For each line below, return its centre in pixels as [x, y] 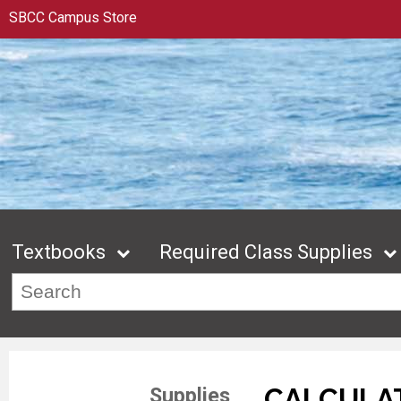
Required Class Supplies [266, 252]
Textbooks [59, 252]
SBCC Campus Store [73, 17]
